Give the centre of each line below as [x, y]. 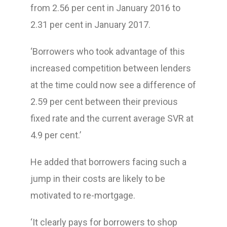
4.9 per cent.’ [55, 135]
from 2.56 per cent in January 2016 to [105, 8]
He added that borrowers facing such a [108, 162]
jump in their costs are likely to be [98, 179]
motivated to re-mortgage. [83, 195]
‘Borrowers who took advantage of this [107, 51]
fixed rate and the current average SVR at [112, 118]
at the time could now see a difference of [113, 85]
